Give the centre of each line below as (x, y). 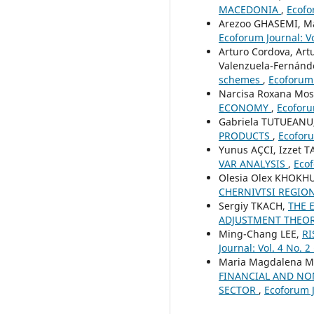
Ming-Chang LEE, (260, 233)
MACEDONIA (250, 9)
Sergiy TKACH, (253, 205)
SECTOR (239, 289)
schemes (241, 79)
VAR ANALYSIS (253, 163)
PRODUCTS (246, 135)
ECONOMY (245, 107)
